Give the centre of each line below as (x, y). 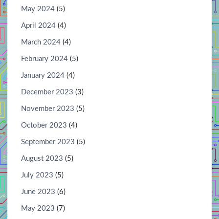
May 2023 (38, 208)
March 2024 (41, 42)
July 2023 (37, 175)
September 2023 (48, 142)
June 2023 (38, 192)
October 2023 (44, 125)
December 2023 (47, 92)
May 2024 (38, 9)
